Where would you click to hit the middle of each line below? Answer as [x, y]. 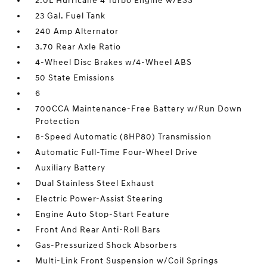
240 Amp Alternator [77, 32]
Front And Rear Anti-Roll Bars [98, 230]
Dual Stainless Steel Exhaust [95, 184]
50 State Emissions [75, 78]
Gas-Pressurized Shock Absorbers [106, 246]
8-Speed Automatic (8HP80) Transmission [124, 137]
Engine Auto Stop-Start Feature [103, 215]
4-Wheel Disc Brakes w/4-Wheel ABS [114, 63]
